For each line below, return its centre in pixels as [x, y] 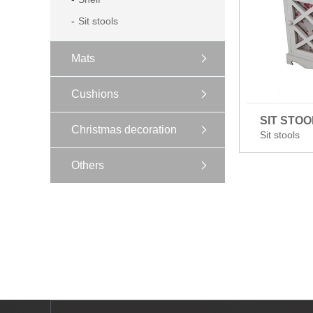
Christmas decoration [124, 130]
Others [88, 165]
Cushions [95, 94]
